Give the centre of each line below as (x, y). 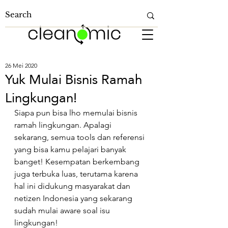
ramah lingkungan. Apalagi (64, 125)
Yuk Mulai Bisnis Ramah (74, 79)
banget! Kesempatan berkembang (78, 162)
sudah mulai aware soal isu (63, 210)
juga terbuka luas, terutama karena (77, 174)
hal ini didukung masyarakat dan (73, 186)
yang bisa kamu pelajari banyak (71, 149)
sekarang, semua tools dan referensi (80, 137)
